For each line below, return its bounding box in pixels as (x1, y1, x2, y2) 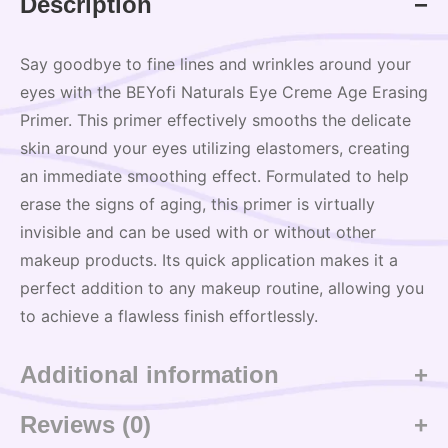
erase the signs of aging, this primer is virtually (20, 193, 375, 214)
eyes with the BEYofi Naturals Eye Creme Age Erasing (20, 81, 428, 102)
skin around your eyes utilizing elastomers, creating (20, 137, 410, 158)
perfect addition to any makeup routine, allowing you (20, 277, 424, 298)
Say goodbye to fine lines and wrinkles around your (20, 53, 411, 74)
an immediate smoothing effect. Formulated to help (20, 165, 409, 186)
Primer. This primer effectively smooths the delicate (20, 109, 411, 130)
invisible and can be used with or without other (20, 221, 376, 242)
